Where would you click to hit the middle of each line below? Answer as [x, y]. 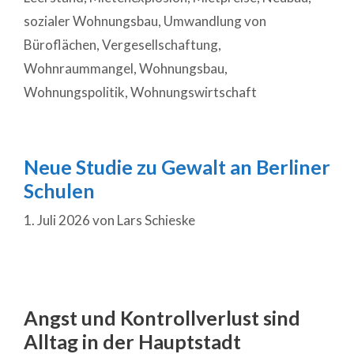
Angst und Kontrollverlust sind [162, 318]
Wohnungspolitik [74, 92]
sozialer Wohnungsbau [91, 21]
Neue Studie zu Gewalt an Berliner [177, 166]
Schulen [59, 190]
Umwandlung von [215, 21]
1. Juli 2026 [57, 220]
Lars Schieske [156, 220]
